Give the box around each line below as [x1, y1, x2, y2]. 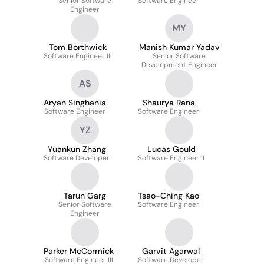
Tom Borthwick [49, 42, 107, 52]
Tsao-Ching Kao [138, 190, 199, 201]
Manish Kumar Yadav [138, 42, 220, 52]
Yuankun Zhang [47, 144, 106, 154]
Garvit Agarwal [142, 246, 200, 256]
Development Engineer [141, 60, 217, 70]
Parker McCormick [44, 246, 114, 256]
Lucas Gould [147, 144, 196, 154]
